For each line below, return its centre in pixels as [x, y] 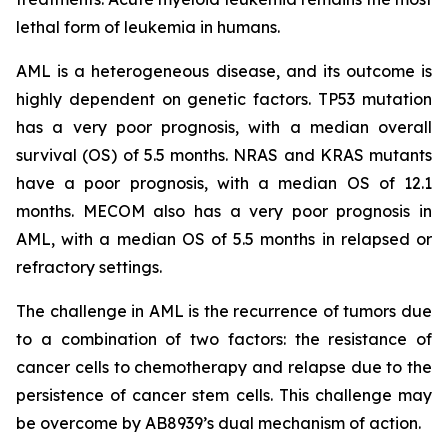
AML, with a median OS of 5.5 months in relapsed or [224, 239]
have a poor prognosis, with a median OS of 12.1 [224, 183]
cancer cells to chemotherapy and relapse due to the [224, 367]
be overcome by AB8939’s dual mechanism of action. [218, 423]
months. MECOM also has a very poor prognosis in [224, 211]
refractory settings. [89, 267]
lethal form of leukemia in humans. [148, 27]
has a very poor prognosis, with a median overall [224, 127]
